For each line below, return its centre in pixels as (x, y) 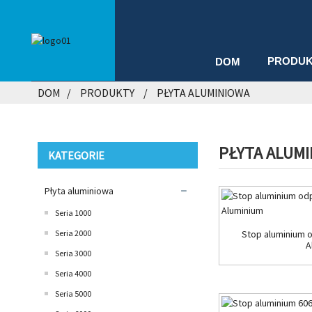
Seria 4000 (73, 273)
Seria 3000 (73, 253)
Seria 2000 (73, 233)
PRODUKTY (107, 92)
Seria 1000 (73, 212)
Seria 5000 (73, 293)
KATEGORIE (76, 155)
